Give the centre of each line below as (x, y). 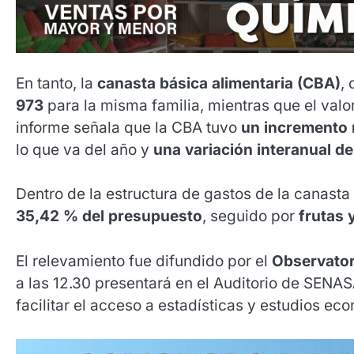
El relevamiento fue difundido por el (144, 261)
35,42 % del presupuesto (109, 217)
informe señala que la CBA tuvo (128, 127)
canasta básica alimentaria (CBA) (219, 83)
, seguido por (250, 217)
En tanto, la (56, 83)
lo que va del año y (85, 149)
